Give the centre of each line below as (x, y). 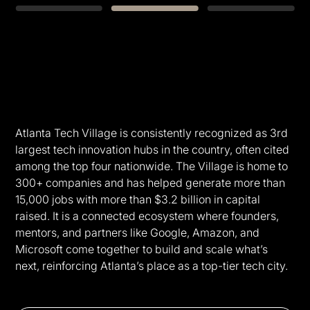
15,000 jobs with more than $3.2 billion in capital (138, 199)
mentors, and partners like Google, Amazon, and (138, 232)
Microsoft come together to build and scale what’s (142, 249)
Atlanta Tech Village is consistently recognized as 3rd (152, 133)
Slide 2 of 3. (46, 110)
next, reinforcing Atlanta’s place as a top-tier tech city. (152, 265)
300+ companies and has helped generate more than (151, 182)
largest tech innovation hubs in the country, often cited (153, 149)
